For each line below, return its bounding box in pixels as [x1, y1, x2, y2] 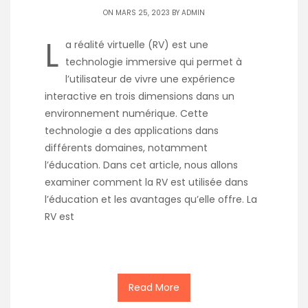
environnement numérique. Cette [45, 106, 208, 120]
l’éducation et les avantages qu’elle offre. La [45, 192, 257, 206]
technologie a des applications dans [45, 123, 219, 137]
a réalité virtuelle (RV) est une [65, 37, 208, 52]
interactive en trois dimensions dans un [45, 89, 234, 103]
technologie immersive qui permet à [65, 54, 242, 69]
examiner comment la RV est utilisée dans [45, 175, 248, 189]
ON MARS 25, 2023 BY [103, 7, 181, 18]
